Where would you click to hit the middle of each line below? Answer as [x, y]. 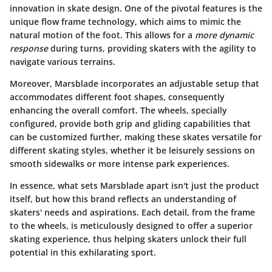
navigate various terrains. [63, 62]
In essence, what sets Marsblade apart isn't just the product [134, 186]
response [29, 49]
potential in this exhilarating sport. [83, 253]
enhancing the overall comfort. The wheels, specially [118, 110]
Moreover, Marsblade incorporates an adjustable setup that [134, 84]
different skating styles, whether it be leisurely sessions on [132, 151]
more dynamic [224, 35]
